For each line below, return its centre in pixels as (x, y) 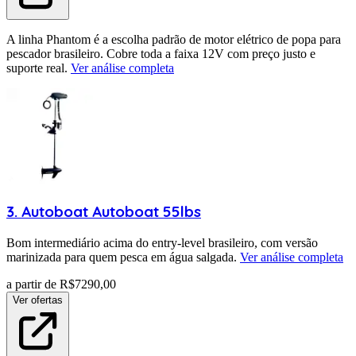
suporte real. (37, 68)
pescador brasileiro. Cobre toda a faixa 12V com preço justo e (161, 54)
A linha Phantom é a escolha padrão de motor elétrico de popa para (174, 40)
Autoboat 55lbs (147, 212)
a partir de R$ (41, 284)
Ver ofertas (38, 300)
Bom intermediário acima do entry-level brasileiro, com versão (162, 242)
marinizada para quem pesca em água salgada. (122, 257)
